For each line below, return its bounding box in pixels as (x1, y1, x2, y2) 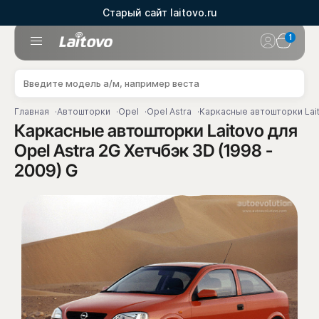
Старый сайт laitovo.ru (102, 6, 217, 19)
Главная (14, 106, 49, 117)
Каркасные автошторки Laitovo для (14, 120, 298, 141)
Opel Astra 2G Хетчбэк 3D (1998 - (14, 140, 273, 161)
